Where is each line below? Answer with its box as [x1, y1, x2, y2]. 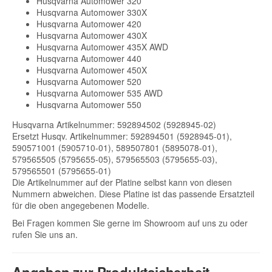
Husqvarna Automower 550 [36, 98, 141, 111]
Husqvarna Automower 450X [36, 64, 147, 76]
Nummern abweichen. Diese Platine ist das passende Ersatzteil [12, 188, 254, 200]
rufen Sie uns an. [12, 228, 78, 240]
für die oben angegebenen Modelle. [12, 199, 149, 212]
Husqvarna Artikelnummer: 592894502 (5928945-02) [12, 118, 216, 131]
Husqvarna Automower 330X [36, 6, 147, 19]
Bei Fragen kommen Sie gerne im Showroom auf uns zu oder [12, 216, 248, 229]
